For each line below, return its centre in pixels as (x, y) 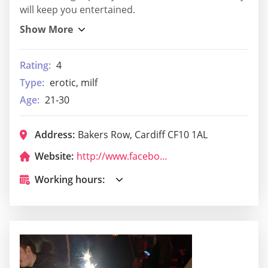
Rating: (35, 65)
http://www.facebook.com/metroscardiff (164, 156)
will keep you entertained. (77, 9)
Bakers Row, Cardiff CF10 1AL (143, 134)
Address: (55, 134)
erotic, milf (74, 82)
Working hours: (70, 179)
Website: (54, 156)
